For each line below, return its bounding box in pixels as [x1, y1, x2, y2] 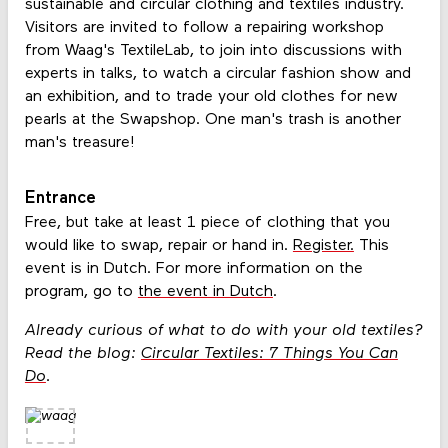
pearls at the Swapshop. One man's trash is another [24, 112, 401, 129]
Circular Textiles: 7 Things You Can [140, 345, 398, 362]
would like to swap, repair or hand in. [24, 237, 293, 254]
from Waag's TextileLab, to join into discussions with [24, 43, 402, 60]
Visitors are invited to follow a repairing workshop [24, 20, 384, 37]
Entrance [24, 189, 96, 207]
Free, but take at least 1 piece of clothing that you [24, 214, 390, 231]
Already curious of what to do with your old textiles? [24, 322, 423, 339]
